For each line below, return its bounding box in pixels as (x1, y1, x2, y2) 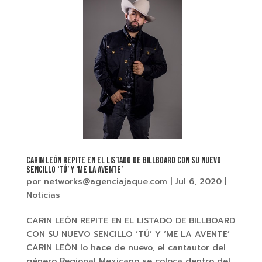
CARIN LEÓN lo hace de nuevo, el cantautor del (26, 241, 226, 254)
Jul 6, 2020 (174, 175, 222, 188)
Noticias (26, 188, 60, 201)
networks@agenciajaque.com (43, 175, 167, 188)
